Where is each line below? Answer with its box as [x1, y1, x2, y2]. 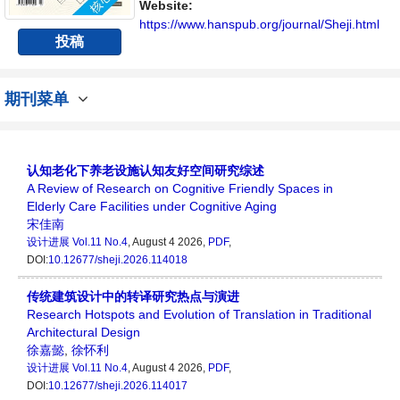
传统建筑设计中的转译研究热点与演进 [27, 289, 239, 304]
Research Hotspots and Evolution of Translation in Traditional [27, 307, 371, 322]
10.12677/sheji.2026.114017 [48, 379, 187, 393]
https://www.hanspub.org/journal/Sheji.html [138, 17, 379, 31]
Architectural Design [27, 325, 140, 340]
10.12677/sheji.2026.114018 [48, 254, 187, 267]
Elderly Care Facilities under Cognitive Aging [27, 199, 277, 214]
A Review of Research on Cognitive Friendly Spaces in [27, 181, 333, 196]
